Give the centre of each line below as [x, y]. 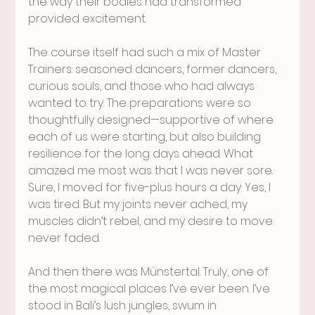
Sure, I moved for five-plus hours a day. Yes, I [151, 187]
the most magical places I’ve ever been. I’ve [151, 288]
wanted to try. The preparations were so [141, 103]
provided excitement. [88, 18]
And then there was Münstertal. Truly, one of [150, 271]
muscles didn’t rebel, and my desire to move [152, 221]
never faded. [64, 238]
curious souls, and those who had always [143, 86]
